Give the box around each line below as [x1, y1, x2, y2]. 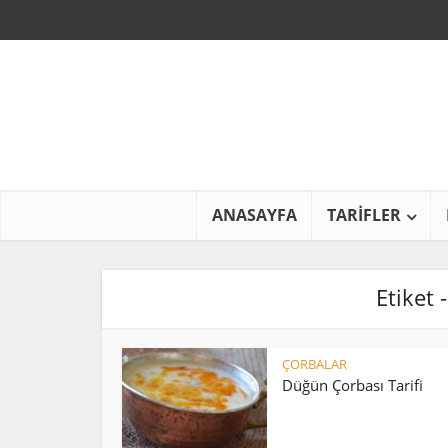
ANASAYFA [212, 204, 297, 226]
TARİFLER [327, 204, 401, 226]
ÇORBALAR [282, 355, 347, 373]
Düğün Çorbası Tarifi [282, 375, 423, 395]
